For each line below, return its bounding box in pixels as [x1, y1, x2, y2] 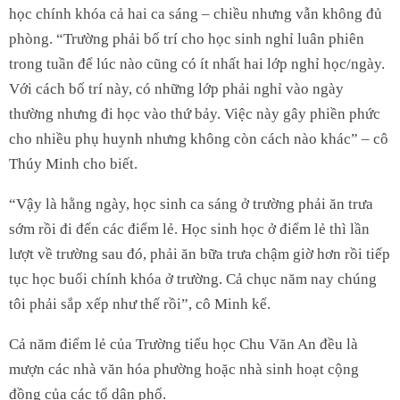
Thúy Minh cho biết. [9, 154, 137, 172]
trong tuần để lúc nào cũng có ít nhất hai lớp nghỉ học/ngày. [9, 54, 385, 72]
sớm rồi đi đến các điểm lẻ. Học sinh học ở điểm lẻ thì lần [9, 220, 370, 237]
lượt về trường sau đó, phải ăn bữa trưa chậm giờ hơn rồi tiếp [9, 245, 390, 262]
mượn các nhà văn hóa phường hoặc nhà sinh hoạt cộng [9, 360, 359, 378]
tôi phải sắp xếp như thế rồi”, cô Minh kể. [9, 295, 271, 312]
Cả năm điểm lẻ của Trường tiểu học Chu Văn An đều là [9, 335, 358, 353]
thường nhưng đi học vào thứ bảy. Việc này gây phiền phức [9, 104, 380, 122]
